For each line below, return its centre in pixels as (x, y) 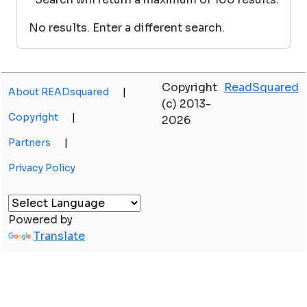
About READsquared (59, 92)
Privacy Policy (42, 168)
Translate (59, 236)
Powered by (40, 220)
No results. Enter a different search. (127, 28)
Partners (29, 143)
